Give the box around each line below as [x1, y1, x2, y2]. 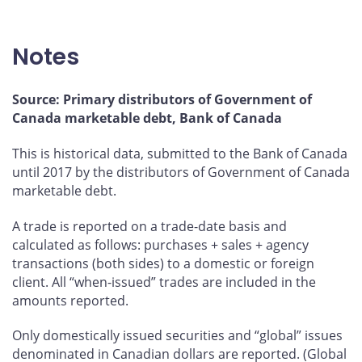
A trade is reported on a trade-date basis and [12, 217, 287, 235]
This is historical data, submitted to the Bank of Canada [12, 144, 347, 162]
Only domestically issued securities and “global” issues [12, 326, 343, 345]
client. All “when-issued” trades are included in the [12, 272, 316, 291]
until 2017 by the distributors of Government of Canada [12, 162, 350, 181]
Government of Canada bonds [38, 28, 222, 47]
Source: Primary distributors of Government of [12, 90, 312, 109]
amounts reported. [12, 291, 128, 309]
